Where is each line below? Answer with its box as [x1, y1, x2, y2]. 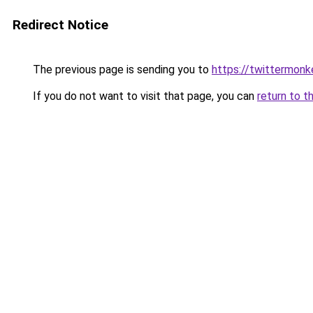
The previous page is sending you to [30, 63, 212, 76]
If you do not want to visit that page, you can [30, 89, 257, 103]
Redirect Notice [13, 17, 108, 33]
